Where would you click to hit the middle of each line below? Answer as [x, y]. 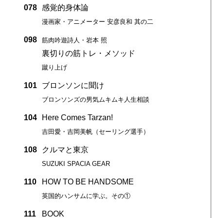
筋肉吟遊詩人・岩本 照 [74, 40]
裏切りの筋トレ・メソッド [88, 53]
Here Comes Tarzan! [77, 117]
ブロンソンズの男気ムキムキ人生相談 [95, 99]
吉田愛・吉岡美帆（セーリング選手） [95, 131]
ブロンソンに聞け [73, 85]
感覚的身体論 [65, 7]
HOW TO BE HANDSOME [88, 182]
